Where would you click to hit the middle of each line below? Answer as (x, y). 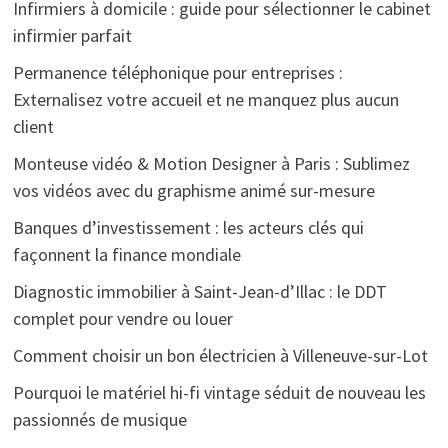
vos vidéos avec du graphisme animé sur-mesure (193, 191)
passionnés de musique (99, 420)
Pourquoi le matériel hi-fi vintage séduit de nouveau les (219, 393)
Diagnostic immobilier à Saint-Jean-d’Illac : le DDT (199, 292)
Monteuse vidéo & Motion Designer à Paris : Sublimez (211, 164)
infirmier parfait (72, 36)
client (33, 127)
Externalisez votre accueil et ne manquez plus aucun (205, 100)
